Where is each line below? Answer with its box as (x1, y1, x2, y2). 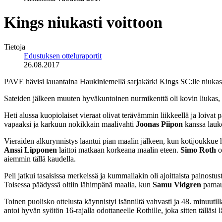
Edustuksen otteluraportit (24, 51, 102, 60)
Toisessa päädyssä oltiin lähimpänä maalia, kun (4, 180, 153, 189)
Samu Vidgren (153, 180, 201, 189)
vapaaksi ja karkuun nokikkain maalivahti (4, 119, 136, 128)
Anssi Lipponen (4, 145, 57, 154)
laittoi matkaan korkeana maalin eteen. (57, 145, 180, 154)
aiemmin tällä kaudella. (4, 154, 76, 163)
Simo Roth (180, 145, 216, 154)
